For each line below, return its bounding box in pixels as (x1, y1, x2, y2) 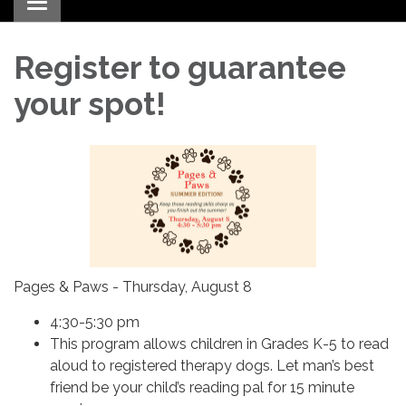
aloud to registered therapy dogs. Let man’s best (50, 357, 374, 375)
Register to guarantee (14, 48, 346, 86)
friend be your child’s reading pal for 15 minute (50, 379, 354, 397)
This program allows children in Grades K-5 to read (50, 335, 389, 353)
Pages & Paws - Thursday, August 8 (14, 278, 252, 296)
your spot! (14, 84, 166, 122)
